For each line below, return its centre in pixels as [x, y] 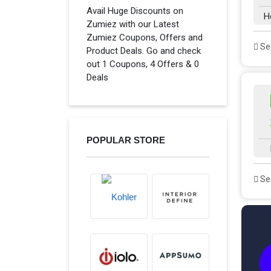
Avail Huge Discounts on [135, 11]
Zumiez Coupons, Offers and [145, 38]
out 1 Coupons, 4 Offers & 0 [143, 64]
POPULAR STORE [126, 140]
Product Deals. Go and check [144, 51]
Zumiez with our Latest [133, 24]
